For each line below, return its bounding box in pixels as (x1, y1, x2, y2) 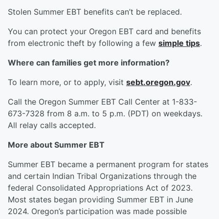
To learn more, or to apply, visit (8, 77, 126, 88)
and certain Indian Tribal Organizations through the (8, 171, 197, 181)
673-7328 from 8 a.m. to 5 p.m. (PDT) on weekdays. (8, 109, 202, 119)
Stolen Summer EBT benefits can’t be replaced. (8, 7, 182, 17)
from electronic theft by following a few (8, 38, 158, 48)
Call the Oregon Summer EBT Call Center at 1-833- (8, 97, 197, 107)
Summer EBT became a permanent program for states (8, 159, 208, 170)
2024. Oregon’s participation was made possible (8, 206, 187, 217)
